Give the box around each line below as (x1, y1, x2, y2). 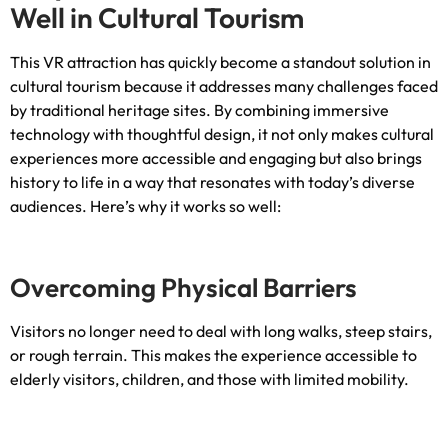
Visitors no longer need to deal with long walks (10, 320, 338, 341)
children (122, 368, 180, 389)
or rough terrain (10, 344, 123, 365)
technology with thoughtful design (10, 123, 251, 144)
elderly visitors (10, 368, 115, 389)
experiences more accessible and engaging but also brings (10, 147, 422, 168)
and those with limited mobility (187, 368, 404, 389)
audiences (10, 195, 82, 216)
